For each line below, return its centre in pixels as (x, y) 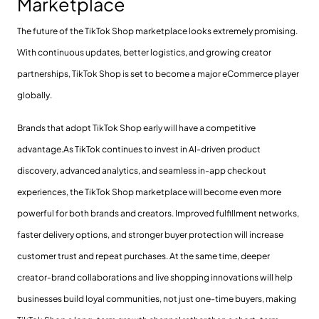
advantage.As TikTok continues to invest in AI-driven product (139, 149)
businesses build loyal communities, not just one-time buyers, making (157, 298)
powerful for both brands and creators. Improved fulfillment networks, (158, 213)
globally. (35, 95)
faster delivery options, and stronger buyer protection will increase (150, 234)
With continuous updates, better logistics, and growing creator (144, 52)
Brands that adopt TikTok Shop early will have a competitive (136, 127)
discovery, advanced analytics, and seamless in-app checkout (142, 170)
